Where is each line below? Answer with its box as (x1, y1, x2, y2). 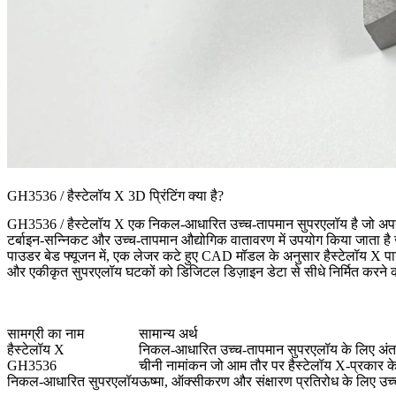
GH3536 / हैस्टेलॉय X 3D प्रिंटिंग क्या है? (7, 188, 224, 204)
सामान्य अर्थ (139, 326, 198, 342)
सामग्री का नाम (7, 326, 84, 342)
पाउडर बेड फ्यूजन (7, 248, 95, 264)
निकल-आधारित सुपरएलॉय (7, 374, 139, 390)
